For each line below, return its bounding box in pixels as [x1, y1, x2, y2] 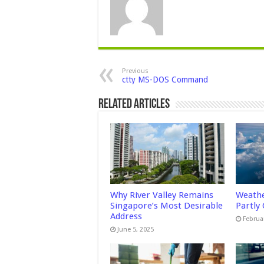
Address [110, 211, 142, 222]
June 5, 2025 [117, 226, 154, 234]
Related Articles [98, 98, 170, 111]
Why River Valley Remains [110, 190, 213, 201]
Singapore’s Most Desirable [110, 200, 223, 212]
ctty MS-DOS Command [122, 75, 208, 84]
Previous [122, 67, 148, 75]
